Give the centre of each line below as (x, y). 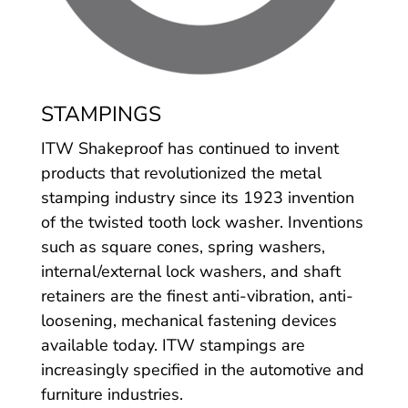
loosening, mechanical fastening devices (189, 320)
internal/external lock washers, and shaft (190, 271)
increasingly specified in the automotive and (202, 369)
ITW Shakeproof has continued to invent (189, 148)
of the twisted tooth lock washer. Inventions (202, 222)
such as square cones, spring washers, (183, 246)
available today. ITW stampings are (173, 345)
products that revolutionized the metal (181, 173)
